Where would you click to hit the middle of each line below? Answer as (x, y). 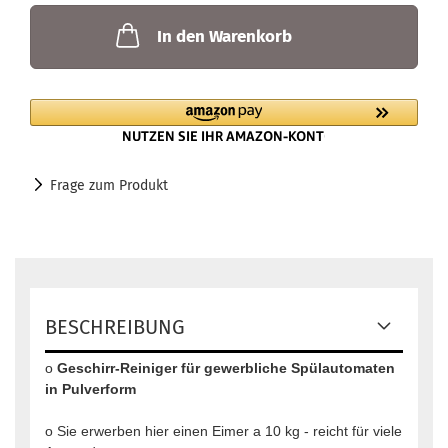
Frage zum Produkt (109, 185)
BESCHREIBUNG (115, 327)
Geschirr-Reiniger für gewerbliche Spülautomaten (226, 368)
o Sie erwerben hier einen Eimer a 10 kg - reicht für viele (223, 431)
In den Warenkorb (224, 36)
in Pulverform (90, 389)
